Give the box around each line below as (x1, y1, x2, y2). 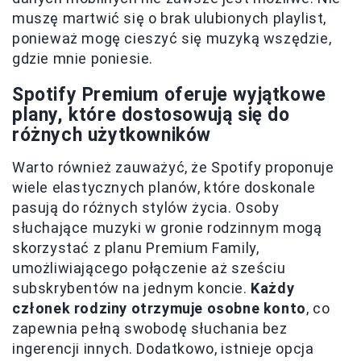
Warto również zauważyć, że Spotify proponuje (12, 159, 334, 176)
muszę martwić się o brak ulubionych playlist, (12, 10, 327, 27)
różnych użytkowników (12, 124, 212, 147)
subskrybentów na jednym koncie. (12, 280, 251, 297)
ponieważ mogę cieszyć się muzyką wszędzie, (12, 30, 332, 48)
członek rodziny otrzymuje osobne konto (12, 300, 306, 317)
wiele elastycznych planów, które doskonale (12, 179, 316, 197)
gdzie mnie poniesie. (12, 50, 154, 68)
